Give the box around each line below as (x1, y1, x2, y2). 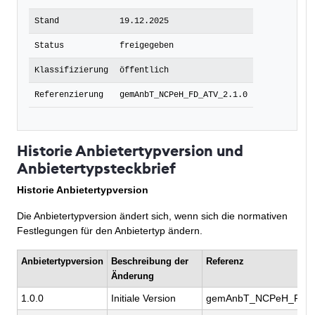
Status (34, 41, 64, 51)
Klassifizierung (34, 65, 108, 76)
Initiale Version (111, 292, 176, 304)
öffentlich (120, 65, 169, 76)
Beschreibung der (111, 256, 188, 267)
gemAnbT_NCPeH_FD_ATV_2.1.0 (120, 90, 247, 101)
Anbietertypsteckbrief (17, 159, 176, 179)
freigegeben (120, 41, 174, 51)
